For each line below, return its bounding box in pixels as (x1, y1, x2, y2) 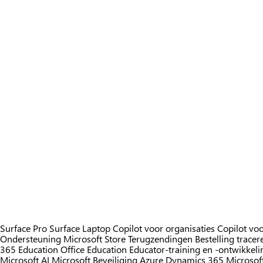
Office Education (60, 243, 127, 256)
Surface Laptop (49, 222, 110, 235)
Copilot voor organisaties (113, 222, 215, 235)
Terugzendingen (128, 232, 193, 245)
